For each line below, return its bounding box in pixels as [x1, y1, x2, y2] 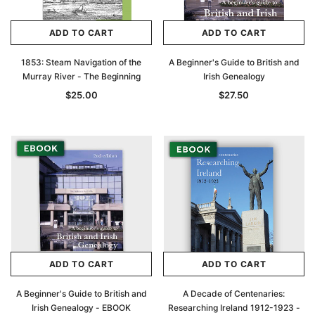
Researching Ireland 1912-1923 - [167, 302, 300, 313]
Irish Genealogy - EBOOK [32, 302, 131, 313]
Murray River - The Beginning [22, 71, 141, 82]
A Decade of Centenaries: [183, 288, 285, 299]
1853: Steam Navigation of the [21, 57, 141, 67]
